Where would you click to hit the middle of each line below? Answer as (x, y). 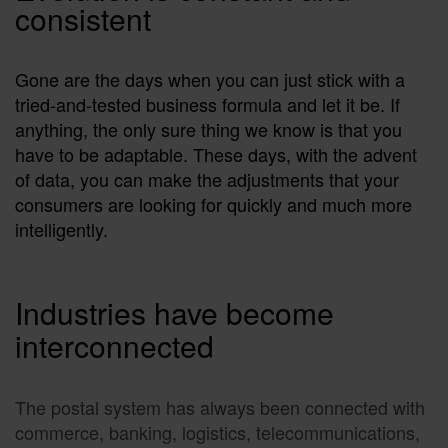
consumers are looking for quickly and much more (213, 203)
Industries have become (174, 312)
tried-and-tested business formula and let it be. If (207, 103)
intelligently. (61, 228)
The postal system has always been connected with (220, 406)
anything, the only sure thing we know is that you (208, 128)
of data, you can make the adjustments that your (207, 178)
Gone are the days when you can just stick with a (210, 78)
